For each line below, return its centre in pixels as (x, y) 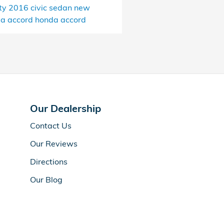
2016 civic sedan (41, 7)
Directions (49, 161)
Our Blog (46, 179)
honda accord (60, 19)
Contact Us (51, 125)
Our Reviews (54, 143)
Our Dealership (65, 108)
